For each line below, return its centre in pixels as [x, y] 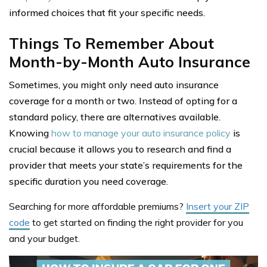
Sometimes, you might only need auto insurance [114, 85]
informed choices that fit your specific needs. [107, 13]
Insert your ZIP [218, 207]
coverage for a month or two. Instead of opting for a [123, 101]
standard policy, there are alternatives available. [115, 117]
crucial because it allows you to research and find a [120, 149]
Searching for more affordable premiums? [97, 207]
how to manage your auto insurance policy [141, 133]
